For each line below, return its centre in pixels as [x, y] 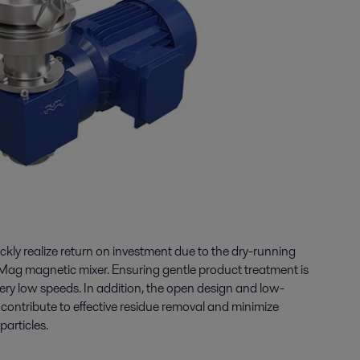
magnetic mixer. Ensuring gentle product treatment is [166, 270]
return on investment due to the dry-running [178, 251]
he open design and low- [217, 288]
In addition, [115, 288]
